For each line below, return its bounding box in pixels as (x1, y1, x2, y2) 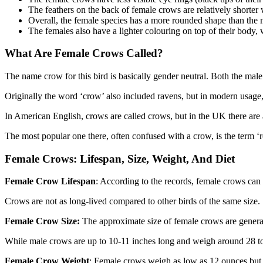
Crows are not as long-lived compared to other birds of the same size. (5, 196, 260, 207)
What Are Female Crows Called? (5, 47, 163, 60)
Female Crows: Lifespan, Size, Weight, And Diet (5, 152, 235, 165)
